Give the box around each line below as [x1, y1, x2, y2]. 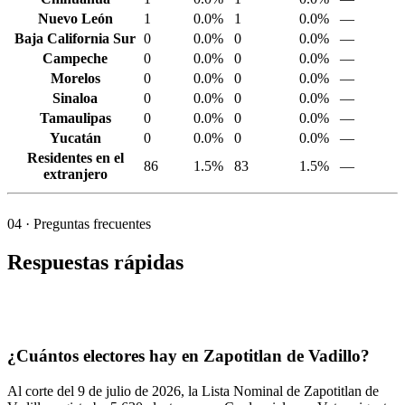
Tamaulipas [39, 110, 111, 127]
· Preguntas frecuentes [22, 216, 151, 232]
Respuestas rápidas [7, 250, 184, 275]
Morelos [50, 71, 100, 87]
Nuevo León [37, 11, 113, 27]
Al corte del [7, 382, 78, 399]
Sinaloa [52, 90, 98, 107]
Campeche [42, 51, 108, 67]
